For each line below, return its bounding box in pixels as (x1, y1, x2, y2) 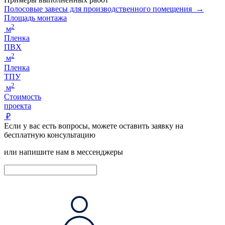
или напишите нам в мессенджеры (4, 148, 123, 157)
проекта (4, 101, 31, 110)
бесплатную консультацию (4, 131, 95, 140)
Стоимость (4, 92, 41, 101)
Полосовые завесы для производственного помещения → (4, 5, 204, 14)
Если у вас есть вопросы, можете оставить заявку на (4, 122, 183, 131)
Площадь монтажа (4, 14, 67, 23)
